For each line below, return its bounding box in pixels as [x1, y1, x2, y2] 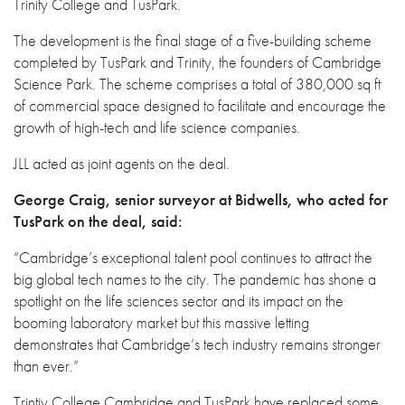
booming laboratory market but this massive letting [14, 312, 309, 333]
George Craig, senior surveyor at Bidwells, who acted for [14, 189, 388, 210]
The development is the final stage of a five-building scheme [14, 30, 372, 51]
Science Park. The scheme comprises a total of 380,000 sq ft [14, 73, 381, 94]
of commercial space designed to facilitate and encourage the [14, 95, 386, 116]
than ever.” [14, 355, 79, 376]
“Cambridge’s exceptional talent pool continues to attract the [14, 247, 372, 268]
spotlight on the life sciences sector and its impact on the [14, 290, 344, 311]
